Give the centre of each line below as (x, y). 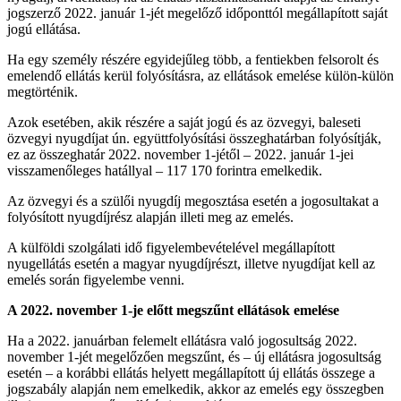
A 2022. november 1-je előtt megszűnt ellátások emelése (173, 310)
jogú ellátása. (44, 29)
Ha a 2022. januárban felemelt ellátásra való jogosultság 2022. (182, 340)
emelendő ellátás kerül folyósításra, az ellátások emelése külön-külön (200, 75)
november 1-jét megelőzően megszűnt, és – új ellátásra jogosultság (194, 356)
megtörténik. (43, 91)
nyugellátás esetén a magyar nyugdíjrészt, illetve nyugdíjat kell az (191, 263)
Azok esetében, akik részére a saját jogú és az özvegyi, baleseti (184, 122)
